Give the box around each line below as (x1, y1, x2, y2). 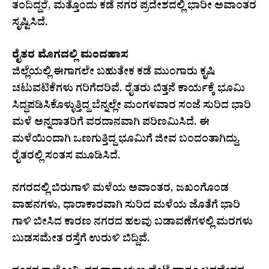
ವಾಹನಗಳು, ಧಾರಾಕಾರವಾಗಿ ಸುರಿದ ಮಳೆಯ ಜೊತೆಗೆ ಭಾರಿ (12, 198, 240, 216)
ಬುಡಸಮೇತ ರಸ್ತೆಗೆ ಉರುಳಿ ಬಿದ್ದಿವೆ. (12, 231, 150, 249)
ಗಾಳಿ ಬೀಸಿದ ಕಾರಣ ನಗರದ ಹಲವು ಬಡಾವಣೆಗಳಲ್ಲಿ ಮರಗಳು (12, 214, 253, 232)
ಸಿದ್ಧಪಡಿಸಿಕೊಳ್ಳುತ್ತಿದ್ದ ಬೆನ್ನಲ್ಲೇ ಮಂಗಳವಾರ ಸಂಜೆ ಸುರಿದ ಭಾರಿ (12, 98, 251, 116)
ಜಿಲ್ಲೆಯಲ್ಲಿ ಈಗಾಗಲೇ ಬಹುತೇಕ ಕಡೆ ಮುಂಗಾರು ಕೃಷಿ (12, 64, 215, 82)
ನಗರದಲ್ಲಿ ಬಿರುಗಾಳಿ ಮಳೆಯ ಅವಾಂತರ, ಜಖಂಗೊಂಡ (12, 181, 229, 199)
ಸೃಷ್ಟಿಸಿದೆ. (12, 15, 48, 33)
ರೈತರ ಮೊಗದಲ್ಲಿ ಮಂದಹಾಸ (12, 47, 128, 65)
